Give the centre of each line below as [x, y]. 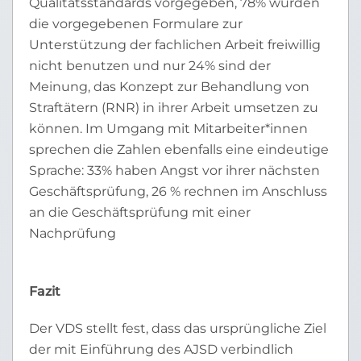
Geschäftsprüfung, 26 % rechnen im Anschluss [178, 191]
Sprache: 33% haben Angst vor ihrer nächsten [174, 170]
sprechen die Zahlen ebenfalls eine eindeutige [179, 149]
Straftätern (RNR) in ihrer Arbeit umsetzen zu [174, 108]
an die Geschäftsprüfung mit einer [140, 212]
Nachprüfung [73, 233]
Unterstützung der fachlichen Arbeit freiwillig [175, 45]
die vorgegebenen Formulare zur [136, 24]
